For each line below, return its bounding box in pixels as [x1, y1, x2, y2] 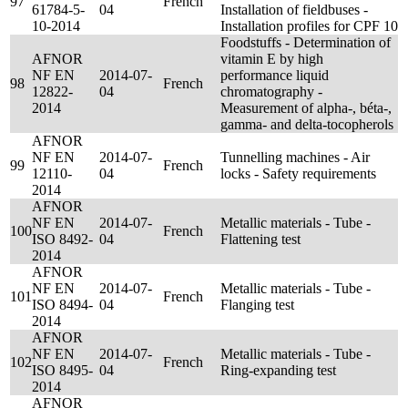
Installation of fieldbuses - [220, 2, 368, 17]
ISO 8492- [32, 231, 93, 247]
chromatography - [220, 84, 322, 99]
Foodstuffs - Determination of [220, 35, 391, 50]
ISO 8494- [32, 297, 93, 312]
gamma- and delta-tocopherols [220, 117, 393, 132]
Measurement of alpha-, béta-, [220, 100, 392, 116]
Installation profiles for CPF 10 [220, 18, 398, 34]
